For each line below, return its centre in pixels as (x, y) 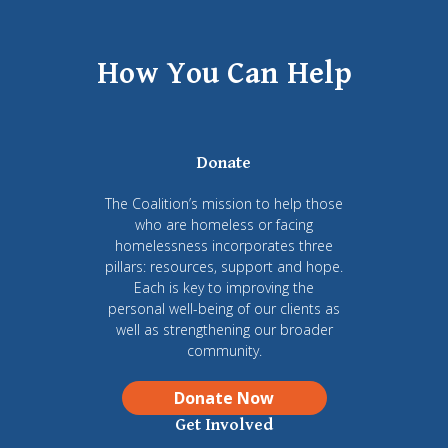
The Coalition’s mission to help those (224, 203)
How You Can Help (224, 73)
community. (224, 350)
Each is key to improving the (224, 287)
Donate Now (224, 397)
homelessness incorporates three (224, 245)
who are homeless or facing (224, 224)
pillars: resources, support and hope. (224, 266)
